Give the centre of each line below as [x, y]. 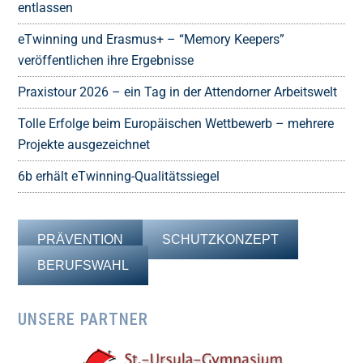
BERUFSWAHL [83, 266]
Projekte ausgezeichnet [84, 145]
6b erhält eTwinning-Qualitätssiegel [119, 177]
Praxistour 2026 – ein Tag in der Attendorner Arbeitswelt [178, 92]
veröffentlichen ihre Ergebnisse [106, 61]
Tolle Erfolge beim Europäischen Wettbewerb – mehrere [176, 124]
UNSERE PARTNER [83, 320]
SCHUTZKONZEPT [221, 240]
